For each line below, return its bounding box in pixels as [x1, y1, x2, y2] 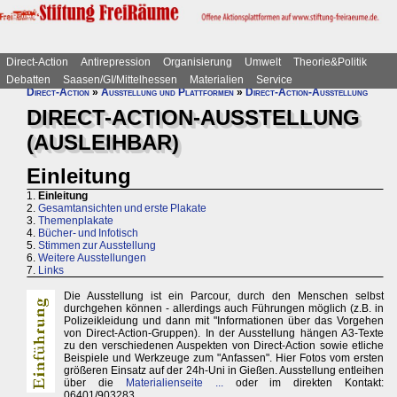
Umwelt [245, 56, 281, 68]
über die [64, 377, 126, 390]
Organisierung [163, 56, 232, 68]
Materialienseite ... [125, 377, 223, 390]
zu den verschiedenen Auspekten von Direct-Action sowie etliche [64, 339, 385, 353]
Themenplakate [38, 214, 113, 228]
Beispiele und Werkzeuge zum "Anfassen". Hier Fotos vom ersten [64, 352, 385, 365]
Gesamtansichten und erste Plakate [38, 202, 206, 215]
